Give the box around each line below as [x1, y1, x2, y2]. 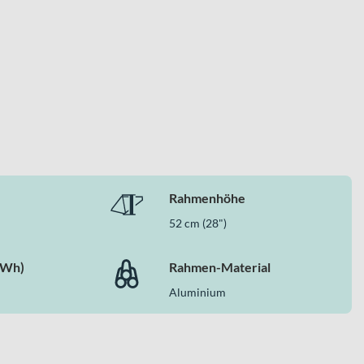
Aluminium [168, 285, 226, 300]
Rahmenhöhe [168, 190, 245, 206]
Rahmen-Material [168, 259, 271, 275]
